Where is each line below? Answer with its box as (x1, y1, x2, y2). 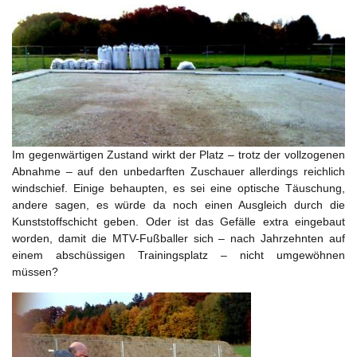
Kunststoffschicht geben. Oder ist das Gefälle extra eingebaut (12, 214, 345, 228)
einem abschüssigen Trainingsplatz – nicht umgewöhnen (12, 248, 345, 261)
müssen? (12, 265, 58, 278)
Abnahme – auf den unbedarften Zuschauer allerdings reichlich (12, 164, 345, 178)
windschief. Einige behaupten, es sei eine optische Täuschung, (12, 181, 345, 194)
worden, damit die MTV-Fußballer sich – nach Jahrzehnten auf (12, 231, 345, 245)
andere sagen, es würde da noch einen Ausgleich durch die (12, 198, 345, 211)
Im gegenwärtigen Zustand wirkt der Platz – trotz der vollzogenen (12, 147, 345, 161)
